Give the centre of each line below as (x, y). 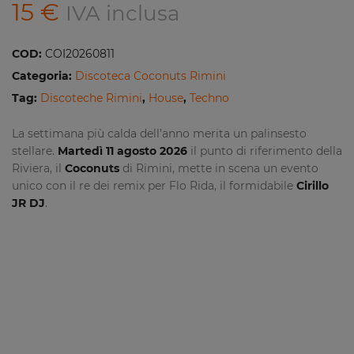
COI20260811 (80, 54)
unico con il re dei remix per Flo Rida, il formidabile (154, 186)
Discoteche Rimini (91, 98)
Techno (209, 98)
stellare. (35, 151)
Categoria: (43, 76)
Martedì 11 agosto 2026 (122, 151)
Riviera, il (38, 168)
